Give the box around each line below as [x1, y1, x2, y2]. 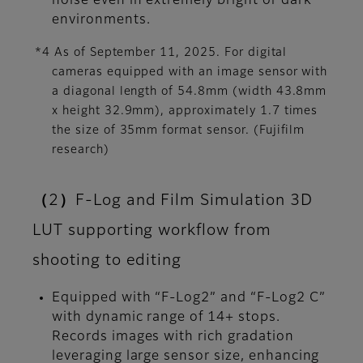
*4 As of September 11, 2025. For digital [35, 46, 288, 58]
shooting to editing [32, 252, 182, 268]
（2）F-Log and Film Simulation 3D [32, 192, 313, 208]
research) [52, 143, 109, 156]
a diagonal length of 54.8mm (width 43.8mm [52, 85, 327, 97]
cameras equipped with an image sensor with [52, 66, 328, 78]
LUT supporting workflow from [32, 222, 271, 238]
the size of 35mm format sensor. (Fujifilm [52, 124, 305, 136]
